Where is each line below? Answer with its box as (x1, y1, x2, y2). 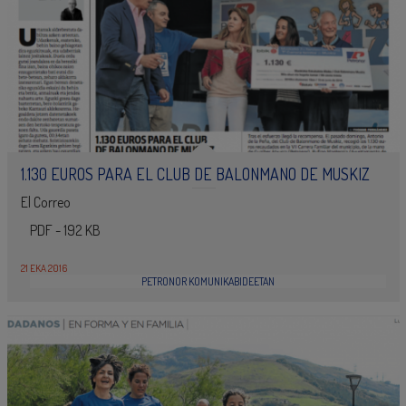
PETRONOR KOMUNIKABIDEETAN (140, 275, 275, 288)
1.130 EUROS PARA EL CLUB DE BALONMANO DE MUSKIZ (20, 164, 370, 184)
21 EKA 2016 (20, 262, 67, 275)
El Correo (20, 193, 71, 211)
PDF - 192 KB (29, 221, 101, 239)
